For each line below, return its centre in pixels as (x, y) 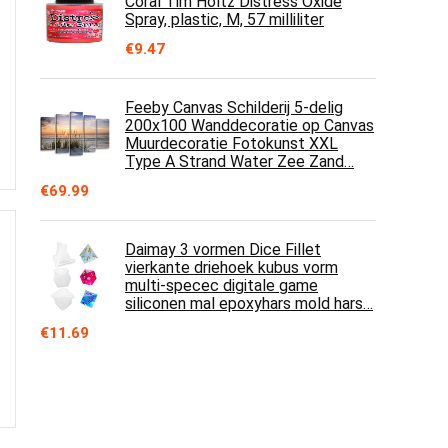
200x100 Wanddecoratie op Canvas (249, 125)
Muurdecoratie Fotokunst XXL (231, 143)
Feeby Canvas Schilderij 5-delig (234, 107)
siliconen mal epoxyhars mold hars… (249, 303)
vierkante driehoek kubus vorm (231, 267)
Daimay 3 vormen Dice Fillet (223, 249)
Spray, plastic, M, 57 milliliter (224, 19)
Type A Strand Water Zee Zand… (239, 161)
